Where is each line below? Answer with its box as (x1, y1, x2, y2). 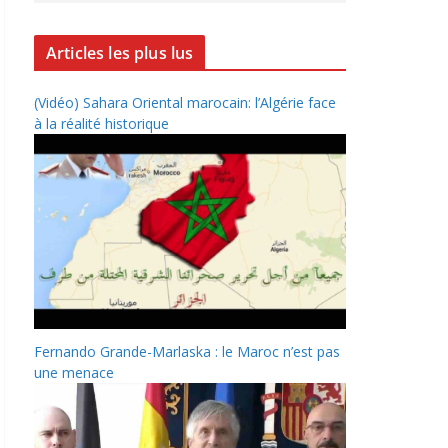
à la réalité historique (34, 114, 169, 133)
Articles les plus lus (46, 42, 194, 64)
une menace (34, 362, 114, 382)
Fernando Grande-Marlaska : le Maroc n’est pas (34, 341, 340, 361)
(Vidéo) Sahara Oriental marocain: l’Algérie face (34, 93, 336, 112)
